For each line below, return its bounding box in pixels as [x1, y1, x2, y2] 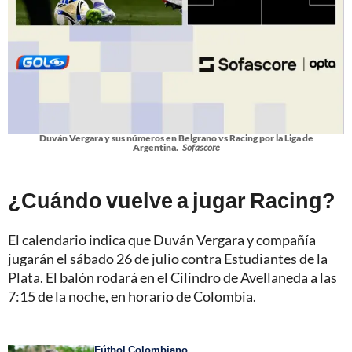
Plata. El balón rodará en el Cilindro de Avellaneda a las [8, 269, 337, 287]
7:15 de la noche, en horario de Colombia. [8, 288, 256, 306]
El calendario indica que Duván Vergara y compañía [8, 231, 316, 249]
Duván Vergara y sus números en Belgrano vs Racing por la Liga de [38, 132, 313, 145]
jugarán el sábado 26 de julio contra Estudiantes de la [8, 250, 328, 268]
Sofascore [181, 141, 220, 154]
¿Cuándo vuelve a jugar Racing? [8, 187, 335, 214]
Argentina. [132, 141, 178, 154]
